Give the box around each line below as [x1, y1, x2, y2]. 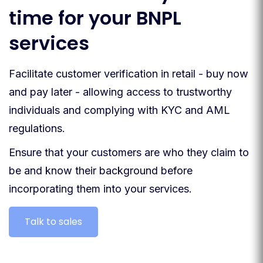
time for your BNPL [9, 5, 181, 32]
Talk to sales [25, 215, 82, 229]
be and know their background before [9, 164, 193, 177]
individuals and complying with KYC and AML [9, 104, 230, 117]
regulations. [9, 122, 65, 135]
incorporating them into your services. [9, 183, 192, 195]
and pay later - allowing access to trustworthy [9, 86, 232, 99]
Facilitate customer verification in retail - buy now [9, 68, 248, 80]
